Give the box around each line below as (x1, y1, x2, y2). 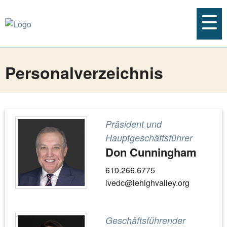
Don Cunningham (105, 144, 197, 160)
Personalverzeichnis (5, 61, 163, 84)
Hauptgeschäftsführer (105, 131, 193, 144)
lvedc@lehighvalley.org (105, 177, 190, 188)
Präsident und (105, 118, 162, 130)
